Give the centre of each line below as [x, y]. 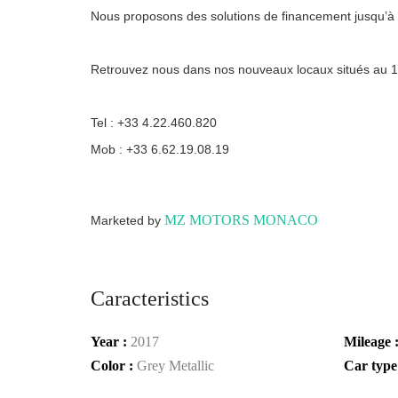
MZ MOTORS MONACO [241, 220]
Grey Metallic [175, 366]
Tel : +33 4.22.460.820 [154, 123]
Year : [111, 342]
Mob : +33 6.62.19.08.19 [160, 149]
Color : [114, 366]
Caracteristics [150, 298]
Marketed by [127, 220]
